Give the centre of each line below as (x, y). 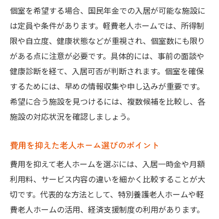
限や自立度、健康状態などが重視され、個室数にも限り (108, 41)
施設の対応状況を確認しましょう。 (72, 117)
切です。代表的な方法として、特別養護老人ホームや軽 (107, 194)
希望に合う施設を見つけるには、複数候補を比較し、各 (108, 101)
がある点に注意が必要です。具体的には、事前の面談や (107, 56)
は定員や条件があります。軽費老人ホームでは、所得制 (107, 26)
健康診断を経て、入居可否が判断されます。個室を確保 (107, 71)
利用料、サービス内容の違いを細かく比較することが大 (108, 179)
